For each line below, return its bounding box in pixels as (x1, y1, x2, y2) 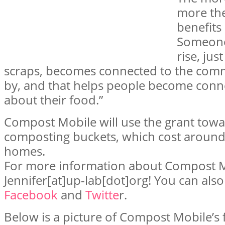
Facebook (4, 186, 58, 203)
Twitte (85, 186, 119, 203)
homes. (4, 142, 45, 159)
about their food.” (4, 91, 103, 108)
